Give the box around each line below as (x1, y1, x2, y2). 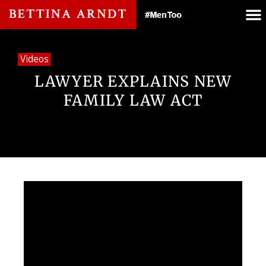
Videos (20, 52, 49, 66)
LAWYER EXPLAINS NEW (34, 72, 232, 91)
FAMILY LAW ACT (63, 91, 203, 110)
